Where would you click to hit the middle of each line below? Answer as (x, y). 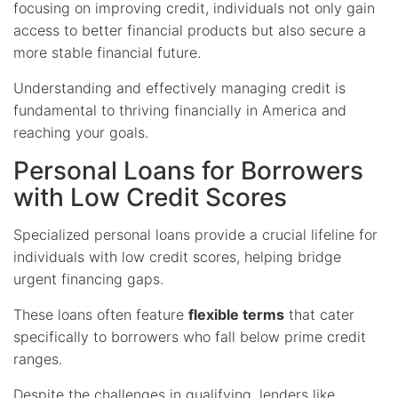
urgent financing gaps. (88, 279)
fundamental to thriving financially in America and (180, 110)
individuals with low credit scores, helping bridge (177, 256)
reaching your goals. (81, 132)
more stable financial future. (107, 52)
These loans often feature (101, 314)
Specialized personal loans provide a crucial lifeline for (195, 234)
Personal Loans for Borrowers (188, 170)
